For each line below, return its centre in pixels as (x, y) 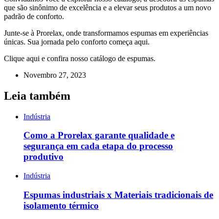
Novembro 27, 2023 (55, 75)
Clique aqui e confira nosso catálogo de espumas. (80, 58)
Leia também (37, 96)
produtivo (44, 157)
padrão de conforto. (34, 16)
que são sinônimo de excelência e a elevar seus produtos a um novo (108, 7)
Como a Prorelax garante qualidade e (99, 135)
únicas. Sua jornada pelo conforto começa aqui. (77, 42)
